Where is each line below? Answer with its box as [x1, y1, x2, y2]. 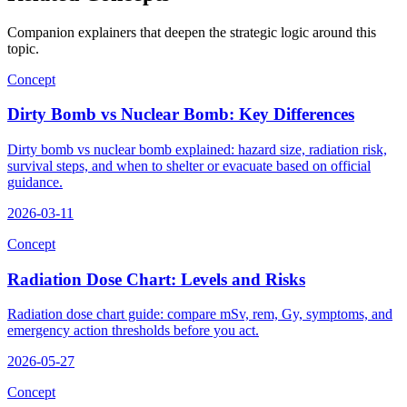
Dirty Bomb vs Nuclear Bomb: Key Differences [7, 104, 354, 124]
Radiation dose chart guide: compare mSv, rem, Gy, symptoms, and [7, 306, 392, 323]
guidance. [7, 174, 63, 190]
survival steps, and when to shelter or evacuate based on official [7, 158, 371, 174]
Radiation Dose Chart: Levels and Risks [7, 269, 305, 289]
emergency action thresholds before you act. [7, 323, 259, 339]
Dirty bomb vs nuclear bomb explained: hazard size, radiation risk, [7, 142, 387, 157]
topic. [7, 40, 39, 56]
